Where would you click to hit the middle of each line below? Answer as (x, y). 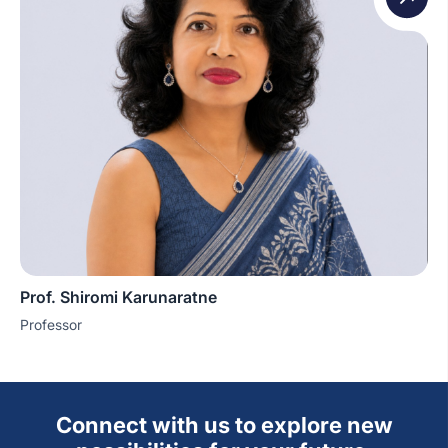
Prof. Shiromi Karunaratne (118, 297)
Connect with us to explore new (224, 425)
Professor (51, 324)
